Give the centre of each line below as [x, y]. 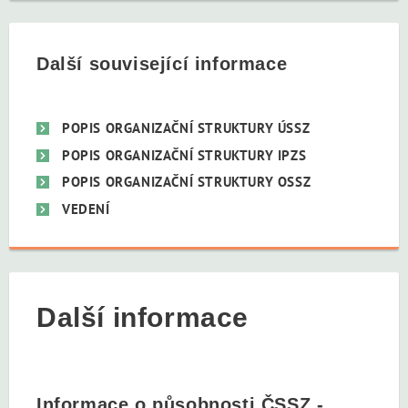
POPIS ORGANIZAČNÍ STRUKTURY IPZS [184, 155]
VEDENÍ [86, 209]
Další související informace [162, 64]
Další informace [143, 317]
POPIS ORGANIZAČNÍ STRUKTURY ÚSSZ [186, 128]
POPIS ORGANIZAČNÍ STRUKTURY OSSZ [187, 182]
